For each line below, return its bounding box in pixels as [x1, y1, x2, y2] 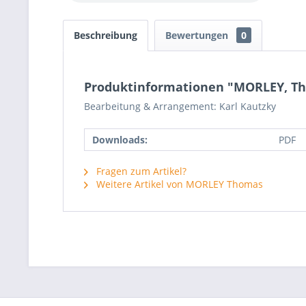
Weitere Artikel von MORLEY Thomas [94, 178, 263, 191]
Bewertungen [165, 29, 231, 42]
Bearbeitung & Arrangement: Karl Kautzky [84, 100, 276, 113]
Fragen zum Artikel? [94, 165, 186, 178]
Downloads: [92, 133, 148, 146]
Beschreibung [74, 29, 137, 42]
